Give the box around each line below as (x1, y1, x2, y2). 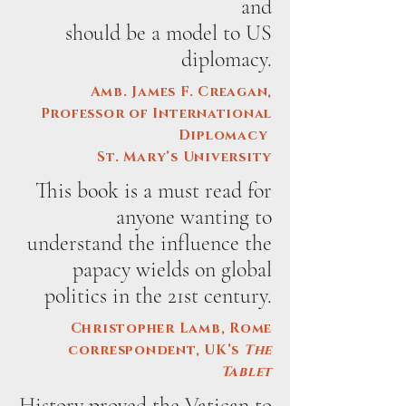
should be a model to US (65, 20, 272, 46)
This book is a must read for (35, 178, 272, 204)
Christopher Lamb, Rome (70, 319, 272, 338)
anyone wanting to (116, 204, 272, 230)
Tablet (220, 362, 272, 382)
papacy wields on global (72, 256, 272, 283)
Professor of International (40, 104, 272, 123)
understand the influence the (27, 230, 272, 256)
